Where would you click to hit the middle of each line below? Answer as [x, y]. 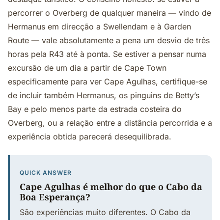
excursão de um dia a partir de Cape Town [87, 68]
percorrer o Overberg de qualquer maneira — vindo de [110, 13]
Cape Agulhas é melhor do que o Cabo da [111, 187]
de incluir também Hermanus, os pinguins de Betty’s [104, 95]
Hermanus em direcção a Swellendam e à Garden [99, 27]
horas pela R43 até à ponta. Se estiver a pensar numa [107, 54]
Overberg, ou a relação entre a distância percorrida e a [110, 123]
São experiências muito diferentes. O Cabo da [105, 212]
